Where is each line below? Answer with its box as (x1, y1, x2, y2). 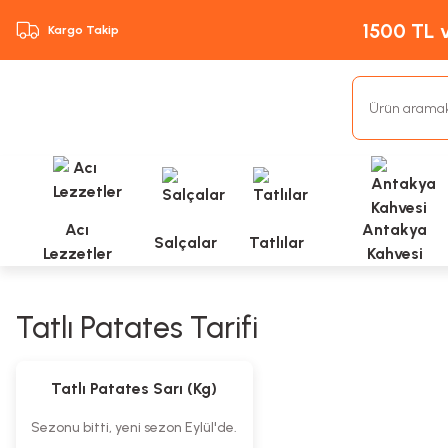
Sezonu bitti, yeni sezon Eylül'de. (31, 419, 238, 436)
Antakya (362, 220, 428, 239)
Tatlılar (249, 233, 305, 252)
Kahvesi (366, 244, 423, 263)
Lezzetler (42, 244, 112, 263)
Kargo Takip (48, 23, 119, 37)
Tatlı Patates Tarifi (16, 309, 258, 346)
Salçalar (154, 233, 218, 252)
